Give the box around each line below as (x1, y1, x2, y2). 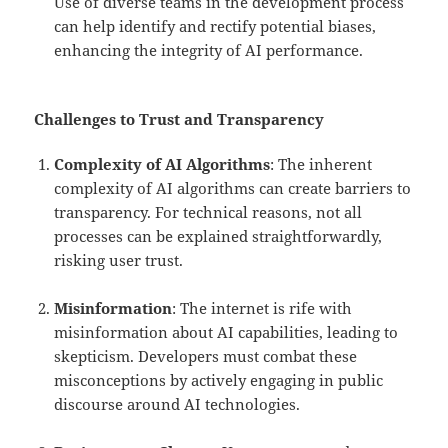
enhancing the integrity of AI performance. (54, 40, 364, 61)
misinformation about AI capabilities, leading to (54, 322, 399, 343)
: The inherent (270, 154, 373, 175)
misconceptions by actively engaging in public (54, 370, 384, 391)
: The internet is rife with (172, 298, 353, 319)
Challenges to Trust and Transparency (34, 109, 325, 130)
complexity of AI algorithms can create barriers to (54, 178, 412, 199)
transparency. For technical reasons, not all (54, 202, 363, 223)
